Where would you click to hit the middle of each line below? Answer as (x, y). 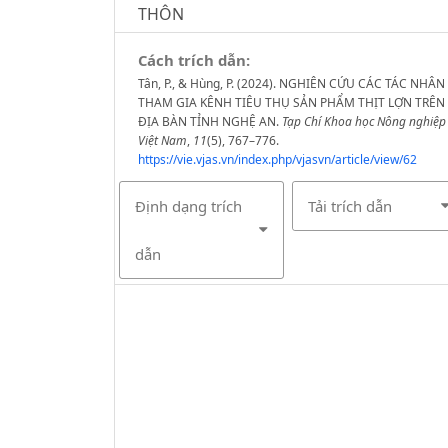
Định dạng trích (188, 206)
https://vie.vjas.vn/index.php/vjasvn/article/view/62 (277, 160)
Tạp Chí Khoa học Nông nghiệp (363, 122)
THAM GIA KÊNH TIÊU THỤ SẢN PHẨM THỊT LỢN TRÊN (291, 103)
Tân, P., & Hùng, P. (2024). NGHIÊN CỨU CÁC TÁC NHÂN (291, 84)
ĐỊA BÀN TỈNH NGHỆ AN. (209, 122)
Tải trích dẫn (349, 206)
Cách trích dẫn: (193, 60)
